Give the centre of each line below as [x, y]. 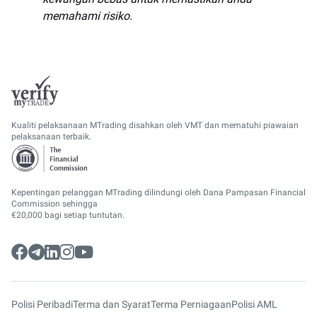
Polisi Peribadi [42, 304]
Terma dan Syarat [112, 304]
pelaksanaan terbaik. [51, 137]
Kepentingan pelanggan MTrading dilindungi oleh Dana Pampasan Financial [158, 192]
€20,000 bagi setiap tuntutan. [68, 215]
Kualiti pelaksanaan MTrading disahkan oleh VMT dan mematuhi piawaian [155, 125]
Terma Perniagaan [191, 304]
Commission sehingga [54, 204]
